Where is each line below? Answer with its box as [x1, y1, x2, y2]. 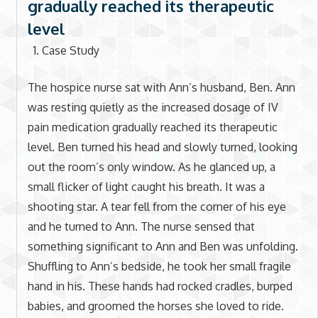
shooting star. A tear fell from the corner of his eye [27, 199, 286, 214]
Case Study [41, 43, 99, 57]
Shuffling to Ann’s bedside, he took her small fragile [27, 258, 291, 273]
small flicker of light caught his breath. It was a [27, 179, 265, 194]
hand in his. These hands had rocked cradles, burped [27, 278, 292, 293]
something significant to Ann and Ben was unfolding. [27, 238, 298, 253]
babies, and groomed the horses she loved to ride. [27, 298, 284, 313]
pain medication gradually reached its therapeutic [27, 119, 278, 134]
